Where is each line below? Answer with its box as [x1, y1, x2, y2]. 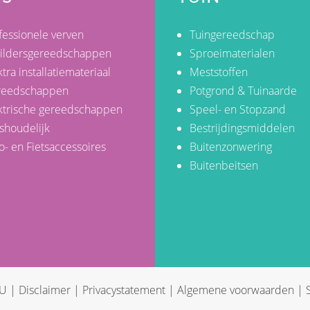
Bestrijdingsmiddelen [189, 120, 295, 136]
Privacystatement [82, 282, 165, 298]
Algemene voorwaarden [177, 282, 294, 298]
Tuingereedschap [189, 26, 275, 42]
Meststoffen [189, 64, 248, 80]
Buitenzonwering [189, 138, 272, 154]
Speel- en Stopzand [189, 101, 286, 117]
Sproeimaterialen [189, 45, 275, 61]
